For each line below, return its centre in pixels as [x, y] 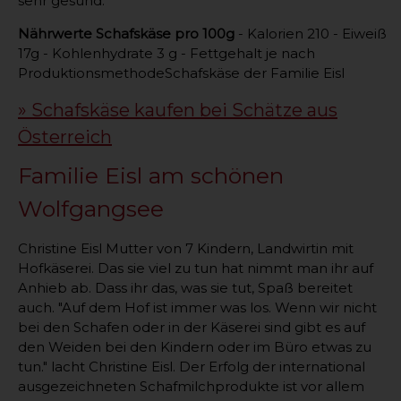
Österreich [65, 137]
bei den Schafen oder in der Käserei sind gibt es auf [192, 327]
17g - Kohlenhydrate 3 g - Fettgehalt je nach [166, 53]
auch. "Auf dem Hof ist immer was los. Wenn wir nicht [197, 307]
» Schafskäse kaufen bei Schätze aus [178, 110]
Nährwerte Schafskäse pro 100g [126, 33]
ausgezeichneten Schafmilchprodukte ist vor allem [191, 386]
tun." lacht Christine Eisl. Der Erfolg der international [192, 366]
